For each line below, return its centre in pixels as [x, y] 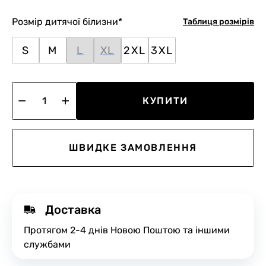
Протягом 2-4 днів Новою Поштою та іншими [127, 230]
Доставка [73, 210]
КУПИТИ [165, 101]
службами [47, 244]
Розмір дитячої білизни [65, 22]
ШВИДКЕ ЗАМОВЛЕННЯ [133, 148]
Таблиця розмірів [218, 22]
